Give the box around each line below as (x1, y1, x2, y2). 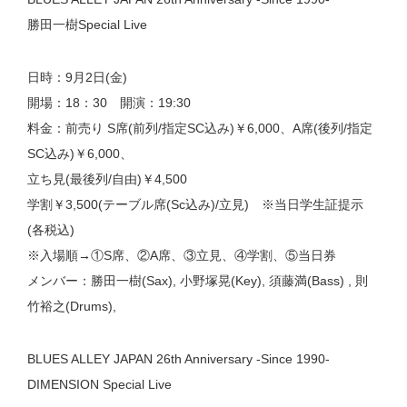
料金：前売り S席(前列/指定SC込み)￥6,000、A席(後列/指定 (27, 121, 372, 135)
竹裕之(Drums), (27, 299, 116, 313)
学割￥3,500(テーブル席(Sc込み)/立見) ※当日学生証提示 (27, 197, 363, 212)
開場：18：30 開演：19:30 (27, 95, 191, 110)
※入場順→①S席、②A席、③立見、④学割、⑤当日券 (27, 248, 336, 263)
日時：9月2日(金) (27, 70, 127, 84)
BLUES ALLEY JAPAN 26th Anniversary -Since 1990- (27, 352, 330, 366)
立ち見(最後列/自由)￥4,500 (27, 172, 187, 186)
